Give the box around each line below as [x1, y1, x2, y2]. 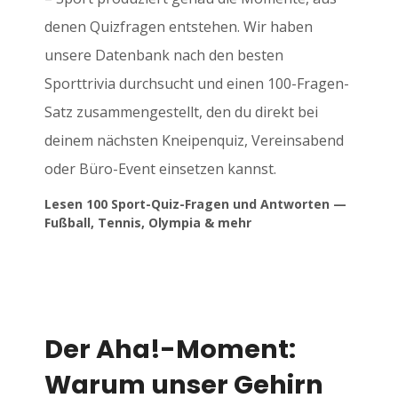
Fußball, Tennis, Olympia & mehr [44, 214, 251, 232]
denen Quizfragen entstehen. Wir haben [44, 17, 313, 37]
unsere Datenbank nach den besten [44, 45, 283, 66]
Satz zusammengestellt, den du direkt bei [44, 102, 318, 123]
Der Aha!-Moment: [44, 331, 296, 368]
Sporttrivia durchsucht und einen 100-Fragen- [44, 74, 349, 94]
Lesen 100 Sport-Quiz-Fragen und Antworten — [44, 195, 346, 213]
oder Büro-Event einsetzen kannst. [44, 159, 276, 179]
